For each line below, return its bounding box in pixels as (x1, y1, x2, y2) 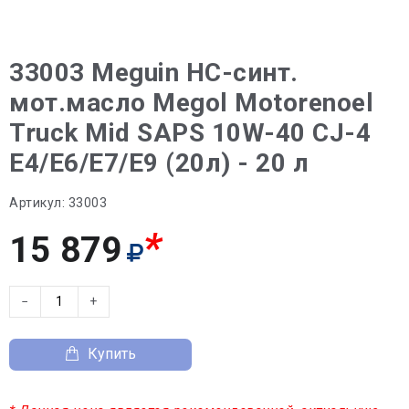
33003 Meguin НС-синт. (9, 57, 299, 88)
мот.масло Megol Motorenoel (9, 87, 373, 118)
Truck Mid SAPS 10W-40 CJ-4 (9, 117, 371, 148)
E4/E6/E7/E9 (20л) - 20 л (9, 147, 309, 178)
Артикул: (9, 194, 65, 210)
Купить (88, 345, 136, 362)
